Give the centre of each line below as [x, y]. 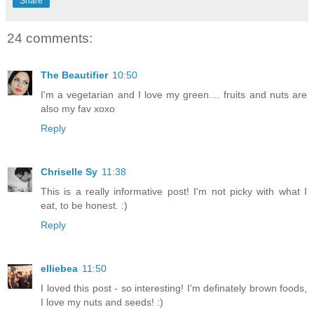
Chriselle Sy [69, 171]
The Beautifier [74, 75]
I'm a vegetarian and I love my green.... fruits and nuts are [174, 94]
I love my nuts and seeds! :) [102, 302]
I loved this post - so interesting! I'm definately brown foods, [174, 288]
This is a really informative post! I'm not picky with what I [174, 191]
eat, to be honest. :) [84, 205]
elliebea [59, 268]
